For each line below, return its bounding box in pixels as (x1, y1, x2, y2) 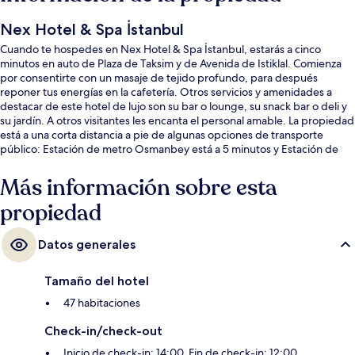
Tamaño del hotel (44, 273, 149, 288)
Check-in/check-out (44, 323, 162, 338)
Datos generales (38, 236, 136, 252)
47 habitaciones (63, 295, 140, 310)
